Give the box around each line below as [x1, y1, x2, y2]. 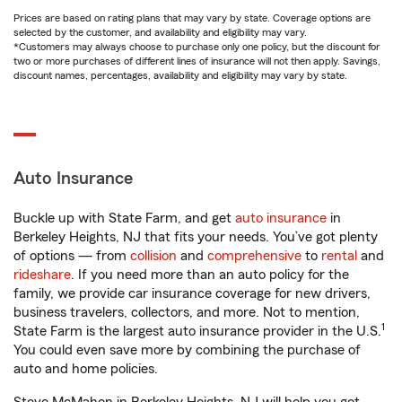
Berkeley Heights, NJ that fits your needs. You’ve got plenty [13, 230, 378, 245]
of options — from [13, 249, 130, 264]
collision [130, 249, 177, 264]
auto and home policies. [13, 362, 158, 377]
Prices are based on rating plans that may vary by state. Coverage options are [13, 13, 371, 24]
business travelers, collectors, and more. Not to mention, [13, 305, 360, 320]
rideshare [13, 267, 71, 283]
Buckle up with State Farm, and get [13, 211, 235, 226]
